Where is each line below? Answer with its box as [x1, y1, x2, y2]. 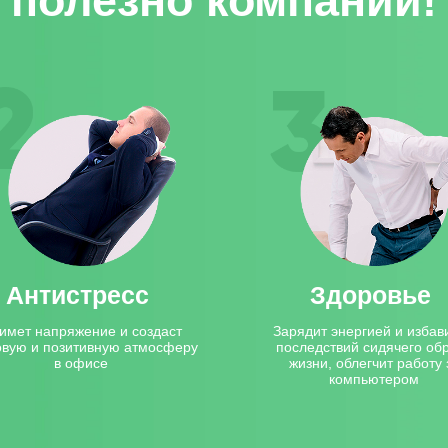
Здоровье [310, 281, 431, 309]
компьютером [329, 371, 419, 387]
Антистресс [6, 281, 149, 309]
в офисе [54, 355, 108, 371]
